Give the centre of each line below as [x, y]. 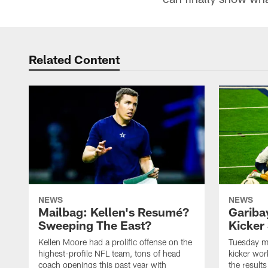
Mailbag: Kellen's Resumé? [114, 212]
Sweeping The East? [95, 225]
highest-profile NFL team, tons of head [109, 254]
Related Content [74, 59]
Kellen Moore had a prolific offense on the [115, 242]
